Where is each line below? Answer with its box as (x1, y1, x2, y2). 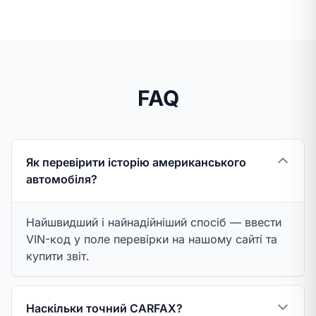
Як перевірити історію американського (26, 155, 246, 169)
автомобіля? (26, 172, 97, 186)
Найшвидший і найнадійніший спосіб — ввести (26, 215, 281, 229)
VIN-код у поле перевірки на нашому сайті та (26, 232, 277, 246)
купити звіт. (26, 249, 90, 263)
